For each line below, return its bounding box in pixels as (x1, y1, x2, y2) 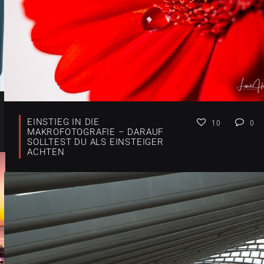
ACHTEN (27, 146, 65, 157)
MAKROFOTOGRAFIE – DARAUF (27, 126, 164, 137)
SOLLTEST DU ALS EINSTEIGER (27, 136, 164, 147)
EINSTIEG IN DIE (27, 116, 100, 127)
